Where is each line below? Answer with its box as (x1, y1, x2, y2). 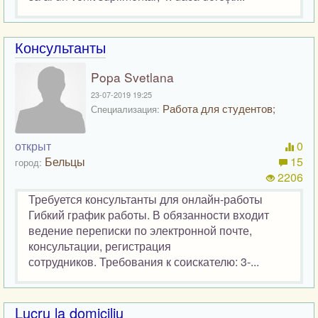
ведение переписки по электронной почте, (28, 222, 252, 239)
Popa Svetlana (91, 68, 174, 87)
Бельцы (45, 153, 85, 170)
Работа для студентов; (160, 101, 275, 116)
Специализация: (91, 102, 160, 116)
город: (15, 155, 42, 170)
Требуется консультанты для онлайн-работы (28, 191, 263, 208)
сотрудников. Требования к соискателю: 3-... (28, 253, 259, 270)
